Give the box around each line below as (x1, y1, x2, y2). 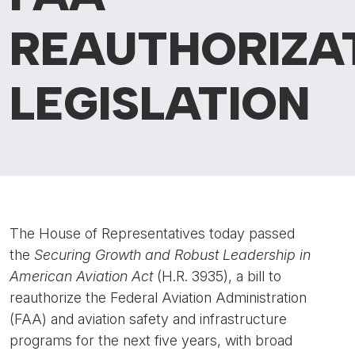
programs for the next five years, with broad (10, 332, 292, 349)
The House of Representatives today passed (10, 225, 295, 242)
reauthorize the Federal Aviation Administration (10, 289, 307, 306)
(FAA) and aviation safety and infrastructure (10, 311, 287, 327)
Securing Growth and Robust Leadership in (34, 246, 311, 263)
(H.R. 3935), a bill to (153, 268, 281, 284)
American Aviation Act (10, 268, 153, 284)
